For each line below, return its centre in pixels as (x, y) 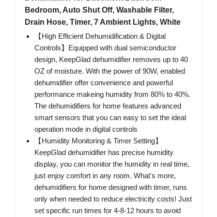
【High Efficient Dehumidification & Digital (100, 36)
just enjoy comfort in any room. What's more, (105, 176)
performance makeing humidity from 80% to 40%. (112, 94)
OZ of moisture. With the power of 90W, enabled (110, 71)
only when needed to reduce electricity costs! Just (113, 199)
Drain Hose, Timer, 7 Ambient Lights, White (103, 22)
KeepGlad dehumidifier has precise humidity (104, 153)
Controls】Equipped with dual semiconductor (105, 48)
